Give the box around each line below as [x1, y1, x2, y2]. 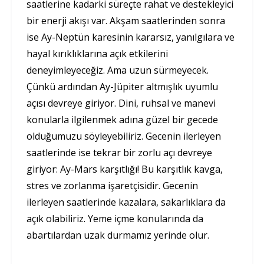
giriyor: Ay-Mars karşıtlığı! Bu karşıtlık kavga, [27, 162, 223, 176]
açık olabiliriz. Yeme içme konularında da [27, 212, 203, 225]
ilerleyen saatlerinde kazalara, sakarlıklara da [27, 195, 226, 209]
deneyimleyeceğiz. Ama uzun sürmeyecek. [27, 63, 209, 77]
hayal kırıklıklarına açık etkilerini [27, 47, 168, 60]
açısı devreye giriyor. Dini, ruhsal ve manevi [27, 96, 216, 110]
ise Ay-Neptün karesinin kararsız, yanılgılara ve [27, 30, 235, 44]
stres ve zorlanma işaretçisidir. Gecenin [27, 179, 198, 192]
